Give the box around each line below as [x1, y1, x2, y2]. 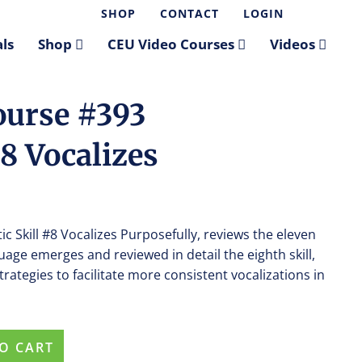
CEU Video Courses [107, 35, 238, 53]
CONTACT [160, 6, 219, 21]
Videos [269, 35, 318, 53]
